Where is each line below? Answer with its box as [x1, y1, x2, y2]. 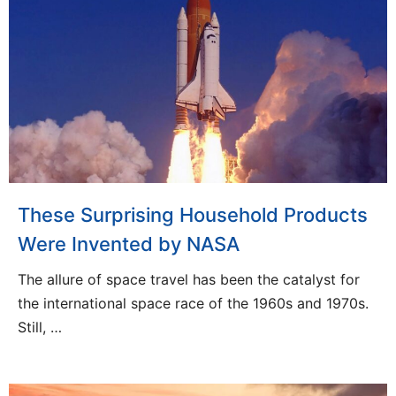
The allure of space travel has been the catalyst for [18, 270, 360, 289]
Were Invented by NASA [18, 232, 240, 256]
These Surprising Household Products [18, 203, 368, 227]
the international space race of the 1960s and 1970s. [18, 294, 369, 313]
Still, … [18, 318, 62, 337]
